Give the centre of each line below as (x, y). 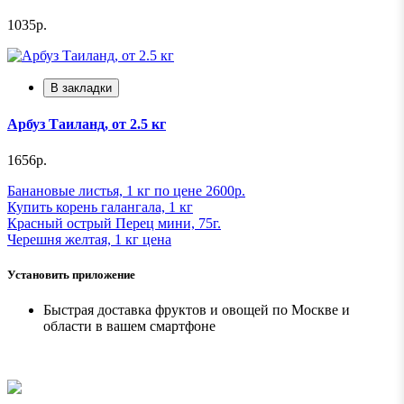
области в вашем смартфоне (129, 326)
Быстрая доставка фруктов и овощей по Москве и (197, 310)
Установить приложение (71, 274)
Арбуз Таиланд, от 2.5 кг (87, 124)
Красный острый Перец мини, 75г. (114, 223)
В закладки (81, 88)
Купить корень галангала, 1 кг (100, 207)
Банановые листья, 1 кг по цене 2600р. (126, 190)
